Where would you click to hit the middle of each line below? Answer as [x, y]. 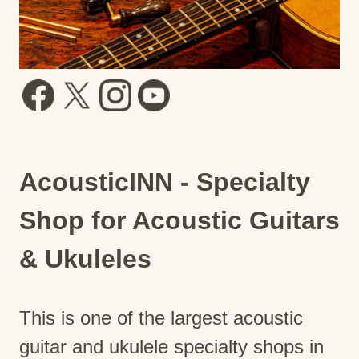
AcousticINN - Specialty [165, 182]
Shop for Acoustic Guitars [179, 220]
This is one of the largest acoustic [161, 317]
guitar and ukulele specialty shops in [171, 346]
